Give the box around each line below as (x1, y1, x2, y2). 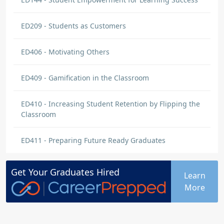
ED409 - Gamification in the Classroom (21, 73, 149, 82)
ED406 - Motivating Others (21, 47, 109, 56)
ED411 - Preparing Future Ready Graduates (21, 135, 165, 145)
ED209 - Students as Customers (21, 21, 126, 30)
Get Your (11, 166, 50, 178)
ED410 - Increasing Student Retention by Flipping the (21, 99, 200, 108)
